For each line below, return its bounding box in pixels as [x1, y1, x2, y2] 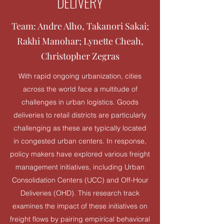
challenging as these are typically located [13, 123, 146, 132]
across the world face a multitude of [22, 84, 137, 93]
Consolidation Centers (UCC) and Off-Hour [11, 175, 148, 184]
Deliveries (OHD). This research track [20, 188, 139, 197]
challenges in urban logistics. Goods [21, 97, 138, 106]
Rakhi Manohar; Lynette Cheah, [16, 35, 143, 47]
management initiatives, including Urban [15, 162, 144, 171]
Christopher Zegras [40, 50, 119, 62]
